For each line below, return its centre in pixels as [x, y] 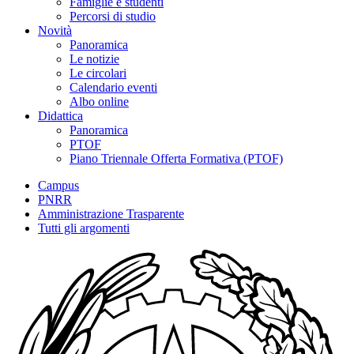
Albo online [99, 102]
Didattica [60, 116]
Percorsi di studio [113, 16]
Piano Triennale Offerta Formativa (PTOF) [176, 158]
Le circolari [98, 73]
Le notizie [94, 59]
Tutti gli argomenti [84, 228]
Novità [55, 30]
